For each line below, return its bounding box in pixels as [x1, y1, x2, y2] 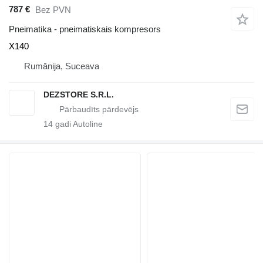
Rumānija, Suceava [24, 60, 99, 71]
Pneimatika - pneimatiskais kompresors [9, 23, 161, 34]
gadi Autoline [53, 119, 103, 129]
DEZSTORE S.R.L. [43, 89, 114, 99]
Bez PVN [35, 5, 71, 15]
